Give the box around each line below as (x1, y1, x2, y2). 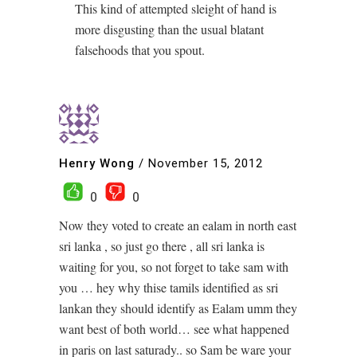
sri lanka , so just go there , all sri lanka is (59, 237, 265, 254)
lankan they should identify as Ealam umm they (59, 300, 297, 316)
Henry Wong (59, 155, 135, 171)
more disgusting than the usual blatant (75, 21, 264, 37)
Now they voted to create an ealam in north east (59, 217, 296, 233)
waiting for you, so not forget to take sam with (59, 258, 288, 275)
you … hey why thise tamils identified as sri (59, 279, 278, 296)
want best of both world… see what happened (59, 320, 289, 337)
